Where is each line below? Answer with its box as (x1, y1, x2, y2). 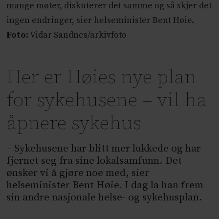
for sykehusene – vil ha (6, 88, 207, 113)
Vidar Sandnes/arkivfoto (28, 30, 127, 41)
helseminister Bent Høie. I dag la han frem (6, 179, 204, 192)
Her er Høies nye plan (6, 65, 197, 90)
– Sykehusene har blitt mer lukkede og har (6, 142, 201, 155)
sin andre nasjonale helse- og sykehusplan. (6, 191, 203, 204)
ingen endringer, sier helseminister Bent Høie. (6, 15, 195, 26)
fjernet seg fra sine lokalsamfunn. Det (6, 154, 182, 168)
